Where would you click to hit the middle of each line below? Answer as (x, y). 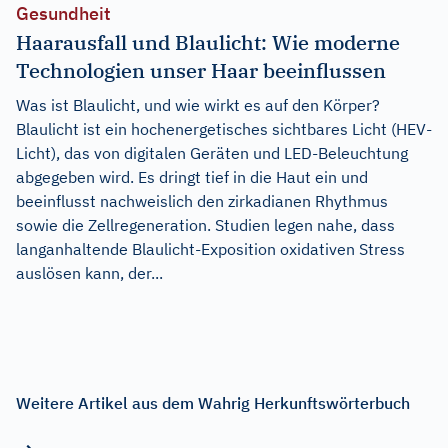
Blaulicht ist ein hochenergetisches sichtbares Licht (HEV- (224, 128)
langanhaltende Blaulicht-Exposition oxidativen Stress (210, 248)
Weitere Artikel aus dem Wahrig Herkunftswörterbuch (213, 402)
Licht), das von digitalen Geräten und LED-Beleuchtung (212, 152)
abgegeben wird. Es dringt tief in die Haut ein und (192, 176)
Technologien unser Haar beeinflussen (201, 70)
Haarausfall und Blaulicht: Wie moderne (208, 42)
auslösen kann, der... (89, 272)
